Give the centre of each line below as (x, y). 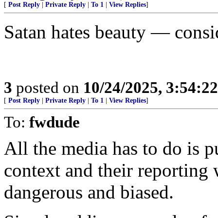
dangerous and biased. (89, 192)
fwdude (54, 122)
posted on (48, 87)
